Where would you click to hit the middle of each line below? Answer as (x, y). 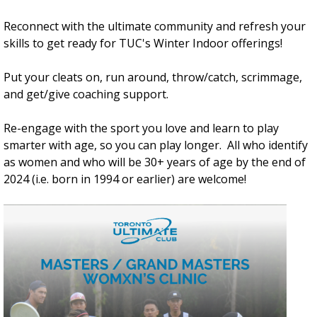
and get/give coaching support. (86, 94)
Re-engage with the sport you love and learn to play (141, 128)
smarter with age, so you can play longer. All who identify (156, 145)
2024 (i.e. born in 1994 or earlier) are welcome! (125, 179)
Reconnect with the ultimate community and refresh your (155, 26)
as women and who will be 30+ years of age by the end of (155, 162)
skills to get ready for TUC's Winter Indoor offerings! (146, 43)
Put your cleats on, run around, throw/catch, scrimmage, (153, 77)
